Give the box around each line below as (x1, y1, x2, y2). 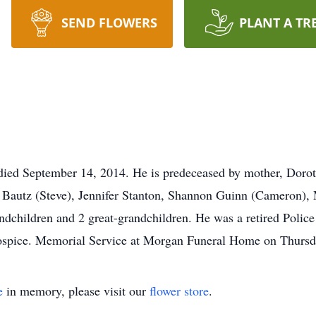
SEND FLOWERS (61, 14, 157, 31)
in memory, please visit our (3, 282, 150, 299)
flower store (150, 282, 209, 299)
